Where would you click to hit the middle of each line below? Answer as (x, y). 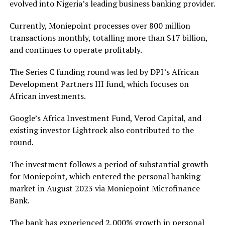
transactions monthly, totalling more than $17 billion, (108, 37)
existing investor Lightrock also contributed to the (101, 130)
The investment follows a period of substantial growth (109, 164)
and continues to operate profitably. (76, 49)
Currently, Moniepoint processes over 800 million (100, 25)
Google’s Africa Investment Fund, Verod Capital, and (105, 118)
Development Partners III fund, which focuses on (99, 84)
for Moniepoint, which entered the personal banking (105, 176)
